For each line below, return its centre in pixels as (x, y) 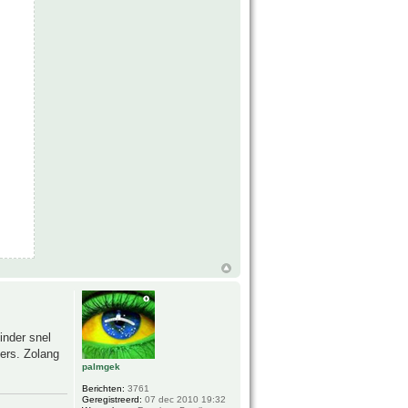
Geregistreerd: (112, 400)
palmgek (102, 367)
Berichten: (104, 389)
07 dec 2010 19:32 (184, 400)
